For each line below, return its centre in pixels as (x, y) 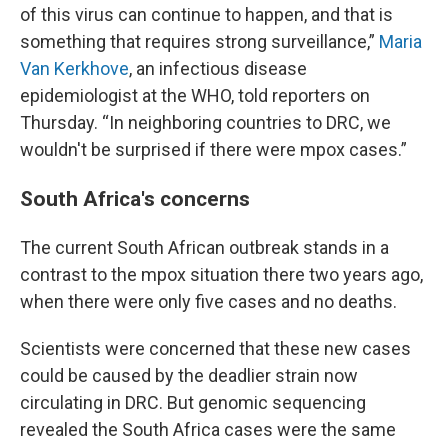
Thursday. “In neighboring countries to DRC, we (205, 122)
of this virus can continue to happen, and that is (206, 14)
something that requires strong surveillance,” (199, 41)
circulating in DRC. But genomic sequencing (193, 402)
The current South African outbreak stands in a (204, 247)
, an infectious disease (218, 68)
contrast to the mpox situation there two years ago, (221, 274)
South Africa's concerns (135, 198)
